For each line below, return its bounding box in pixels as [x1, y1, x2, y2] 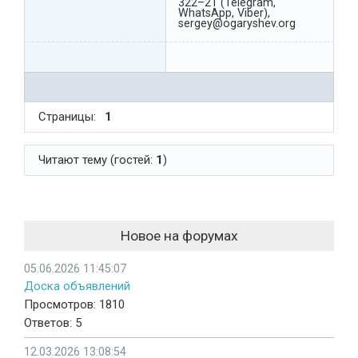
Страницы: [38, 109, 96, 125]
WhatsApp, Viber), [178, 6, 270, 20]
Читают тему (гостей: [38, 153, 156, 168]
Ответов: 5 [24, 315, 82, 330]
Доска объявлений [24, 278, 130, 293]
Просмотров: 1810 [24, 296, 125, 312]
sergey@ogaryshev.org [178, 17, 296, 30]
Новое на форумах [120, 227, 238, 244]
